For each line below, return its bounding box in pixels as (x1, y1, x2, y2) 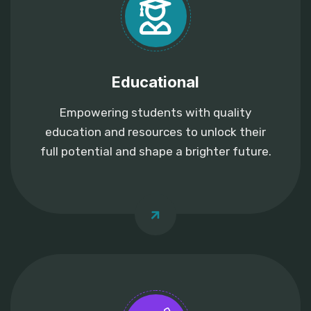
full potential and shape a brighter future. (40, 144, 271, 158)
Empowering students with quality (60, 106, 251, 119)
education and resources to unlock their (45, 125, 266, 139)
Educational (112, 73, 199, 91)
